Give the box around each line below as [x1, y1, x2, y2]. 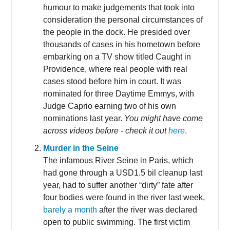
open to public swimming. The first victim [43, 217, 190, 226]
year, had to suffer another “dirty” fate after [43, 180, 193, 189]
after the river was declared [97, 205, 197, 214]
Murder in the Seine [43, 143, 119, 152]
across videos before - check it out [43, 126, 168, 135]
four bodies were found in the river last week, [43, 193, 205, 202]
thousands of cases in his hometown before [43, 40, 200, 49]
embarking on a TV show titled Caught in [43, 52, 191, 61]
